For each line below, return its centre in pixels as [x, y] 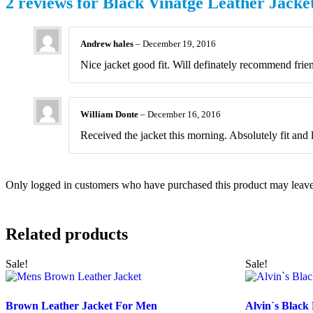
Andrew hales [108, 43]
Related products [67, 234]
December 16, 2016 [184, 115]
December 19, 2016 [179, 43]
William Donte [110, 115]
